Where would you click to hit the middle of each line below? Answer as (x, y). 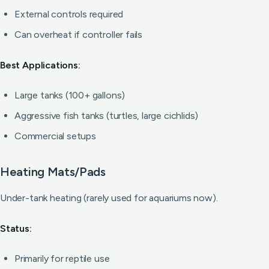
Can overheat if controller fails (79, 35)
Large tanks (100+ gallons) (70, 95)
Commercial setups (55, 136)
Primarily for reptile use (62, 258)
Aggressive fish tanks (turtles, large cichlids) (107, 116)
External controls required (69, 14)
